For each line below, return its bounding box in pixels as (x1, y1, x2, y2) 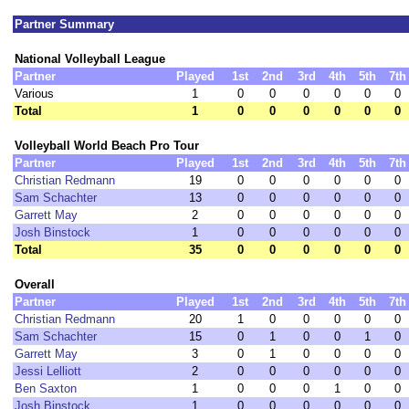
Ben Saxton (15, 382, 77, 395)
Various (15, 87, 54, 100)
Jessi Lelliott (15, 364, 81, 378)
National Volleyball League (15, 52, 165, 66)
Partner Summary (15, 17, 114, 31)
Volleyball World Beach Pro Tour (15, 139, 199, 152)
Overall (15, 278, 55, 291)
